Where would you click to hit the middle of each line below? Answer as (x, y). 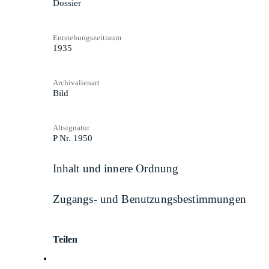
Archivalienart (76, 82)
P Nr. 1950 (72, 138)
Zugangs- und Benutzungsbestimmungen (149, 199)
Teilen (65, 239)
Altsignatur (71, 127)
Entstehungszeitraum (87, 37)
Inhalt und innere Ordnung (116, 168)
